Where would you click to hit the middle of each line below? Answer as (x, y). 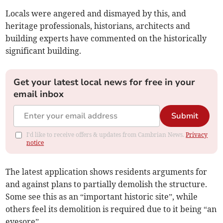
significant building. (44, 51)
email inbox (39, 94)
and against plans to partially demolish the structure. (107, 184)
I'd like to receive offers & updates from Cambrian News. (106, 135)
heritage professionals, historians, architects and (98, 26)
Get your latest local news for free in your (105, 82)
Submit (184, 116)
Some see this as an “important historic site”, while (102, 197)
